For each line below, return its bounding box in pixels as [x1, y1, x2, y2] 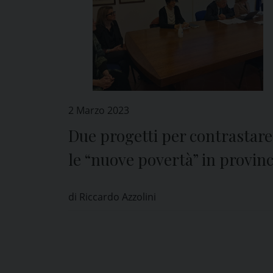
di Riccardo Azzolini [68, 190, 156, 204]
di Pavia [68, 172, 122, 194]
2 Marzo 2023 [68, 104, 129, 118]
